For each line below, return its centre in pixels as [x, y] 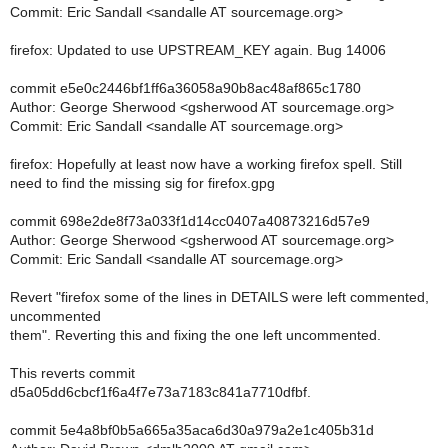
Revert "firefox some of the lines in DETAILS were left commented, [219, 297]
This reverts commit [72, 373]
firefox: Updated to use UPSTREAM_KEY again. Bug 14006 [198, 50]
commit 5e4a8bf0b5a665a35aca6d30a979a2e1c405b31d [192, 430]
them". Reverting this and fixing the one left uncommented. [195, 335]
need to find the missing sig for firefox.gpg [142, 183]
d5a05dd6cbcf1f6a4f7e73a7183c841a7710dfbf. [160, 392]
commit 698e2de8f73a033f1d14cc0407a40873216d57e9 [190, 221]
